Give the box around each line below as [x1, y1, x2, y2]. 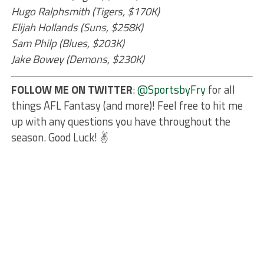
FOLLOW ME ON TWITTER [11, 81, 133, 98]
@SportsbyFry [137, 81, 206, 98]
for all [205, 81, 235, 98]
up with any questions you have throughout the [11, 113, 230, 130]
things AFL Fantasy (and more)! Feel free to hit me [11, 97, 243, 114]
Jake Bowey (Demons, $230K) [11, 51, 144, 68]
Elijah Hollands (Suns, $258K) [11, 19, 143, 36]
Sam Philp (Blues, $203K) [11, 35, 124, 52]
